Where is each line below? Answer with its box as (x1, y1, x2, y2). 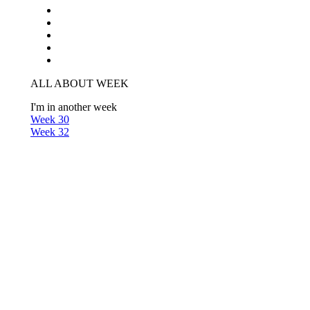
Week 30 (30, 113, 69, 126)
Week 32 (30, 126, 69, 138)
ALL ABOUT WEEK (30, 77, 129, 90)
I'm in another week (30, 101, 117, 113)
